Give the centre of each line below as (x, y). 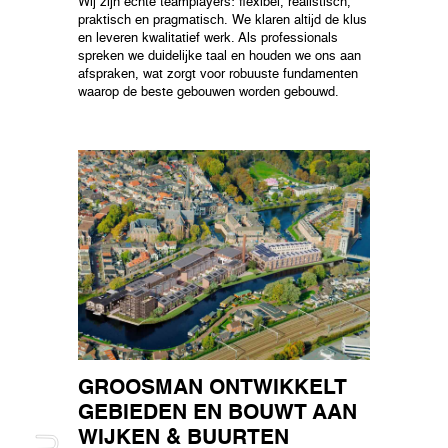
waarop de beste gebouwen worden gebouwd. (209, 93)
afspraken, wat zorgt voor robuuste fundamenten (218, 75)
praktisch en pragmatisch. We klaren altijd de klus (223, 21)
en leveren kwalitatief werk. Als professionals (208, 39)
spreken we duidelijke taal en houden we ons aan (220, 57)
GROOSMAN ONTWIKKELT (213, 389)
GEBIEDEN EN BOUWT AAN (218, 414)
